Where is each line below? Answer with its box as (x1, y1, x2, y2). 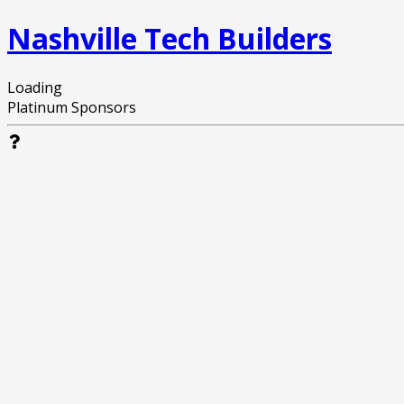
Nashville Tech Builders (7, 19, 332, 59)
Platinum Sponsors (7, 96, 136, 117)
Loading (7, 77, 62, 97)
